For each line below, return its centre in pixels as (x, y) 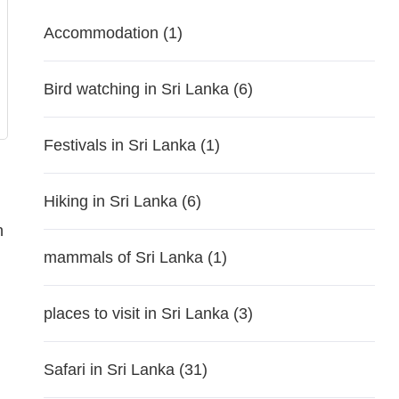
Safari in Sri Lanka (109, 370)
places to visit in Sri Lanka (136, 313)
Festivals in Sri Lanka (119, 145)
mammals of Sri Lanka (123, 257)
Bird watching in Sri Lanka (136, 89)
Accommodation (101, 33)
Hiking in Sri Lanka (110, 201)
